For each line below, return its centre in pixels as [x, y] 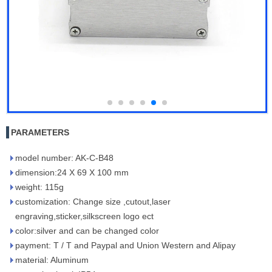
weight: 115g [39, 187]
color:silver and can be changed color [87, 231]
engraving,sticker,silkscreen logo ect [84, 216]
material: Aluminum [52, 260]
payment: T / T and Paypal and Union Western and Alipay [125, 245]
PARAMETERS [40, 132]
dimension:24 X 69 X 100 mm [72, 172]
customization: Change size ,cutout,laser [93, 202]
